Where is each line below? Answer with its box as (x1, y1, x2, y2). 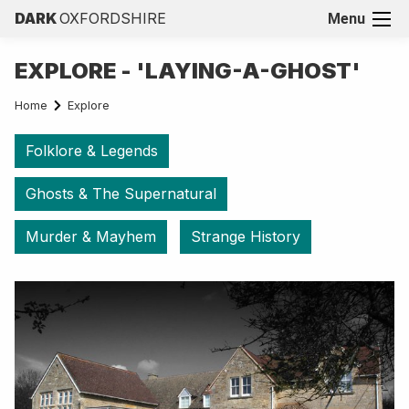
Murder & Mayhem (26, 226, 156, 246)
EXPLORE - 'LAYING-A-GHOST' (15, 57, 361, 84)
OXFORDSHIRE (59, 9, 166, 28)
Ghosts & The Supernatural (26, 184, 216, 203)
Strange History (191, 226, 300, 246)
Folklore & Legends (26, 141, 158, 160)
